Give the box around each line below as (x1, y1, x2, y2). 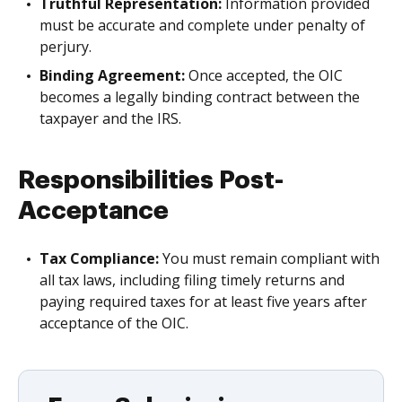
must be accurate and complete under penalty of (39, 14, 365, 35)
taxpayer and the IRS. (39, 108, 181, 128)
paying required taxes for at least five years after (39, 291, 367, 311)
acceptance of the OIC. (39, 312, 188, 333)
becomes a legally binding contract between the (39, 86, 360, 107)
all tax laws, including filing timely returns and (39, 269, 345, 290)
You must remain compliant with (159, 248, 380, 268)
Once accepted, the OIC (185, 65, 343, 85)
